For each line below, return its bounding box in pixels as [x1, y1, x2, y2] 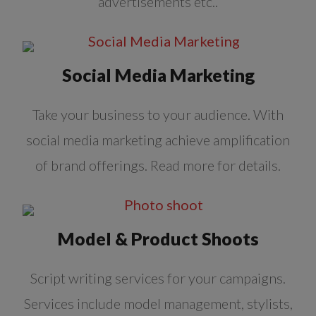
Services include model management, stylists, [23, 295, 293, 312]
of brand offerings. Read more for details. [35, 157, 281, 174]
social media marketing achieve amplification [26, 131, 290, 149]
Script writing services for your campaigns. [30, 269, 286, 287]
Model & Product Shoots [57, 228, 259, 250]
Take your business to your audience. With [32, 106, 284, 123]
